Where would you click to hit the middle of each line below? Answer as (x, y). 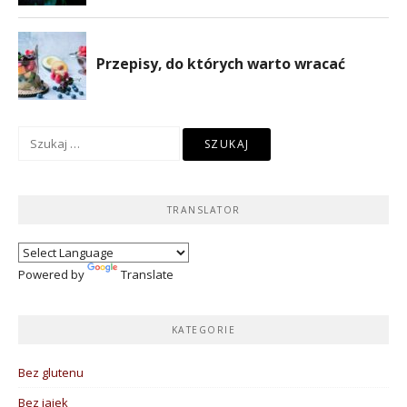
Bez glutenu (51, 372)
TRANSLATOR (203, 209)
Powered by (53, 275)
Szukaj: (37, 135)
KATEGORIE (203, 329)
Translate (147, 275)
